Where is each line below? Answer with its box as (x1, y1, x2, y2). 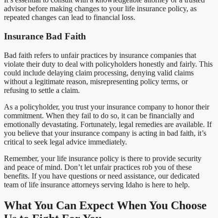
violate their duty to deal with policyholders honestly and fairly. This (4, 59, 213, 68)
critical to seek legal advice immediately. (4, 137, 127, 146)
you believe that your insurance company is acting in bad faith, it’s (4, 128, 206, 137)
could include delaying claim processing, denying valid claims (4, 68, 194, 77)
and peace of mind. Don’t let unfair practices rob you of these (4, 163, 192, 171)
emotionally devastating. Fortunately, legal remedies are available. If (4, 120, 212, 128)
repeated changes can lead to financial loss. (4, 13, 135, 22)
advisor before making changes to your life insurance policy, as (4, 4, 197, 13)
